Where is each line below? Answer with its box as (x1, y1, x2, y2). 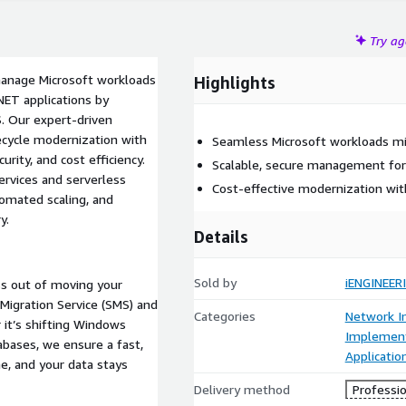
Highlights (194, 72, 275, 92)
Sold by (194, 275, 237, 290)
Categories (194, 308, 256, 324)
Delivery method (194, 382, 290, 397)
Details (194, 227, 248, 246)
